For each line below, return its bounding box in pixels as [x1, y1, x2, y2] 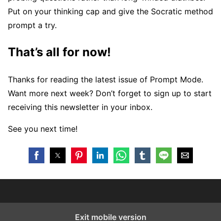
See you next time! [8, 124, 77, 134]
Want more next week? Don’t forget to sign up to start [8, 88, 212, 99]
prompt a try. [8, 20, 57, 31]
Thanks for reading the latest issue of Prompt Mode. [8, 74, 203, 85]
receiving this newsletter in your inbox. [8, 102, 152, 112]
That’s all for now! [8, 45, 114, 60]
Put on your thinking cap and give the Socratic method [8, 6, 213, 17]
